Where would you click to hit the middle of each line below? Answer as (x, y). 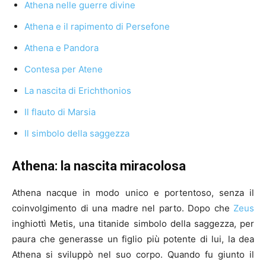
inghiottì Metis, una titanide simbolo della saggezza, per (133, 224)
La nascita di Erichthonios (78, 91)
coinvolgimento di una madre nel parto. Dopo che (123, 208)
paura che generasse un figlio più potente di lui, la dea (133, 239)
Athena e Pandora (61, 48)
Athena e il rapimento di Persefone (97, 27)
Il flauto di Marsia (60, 112)
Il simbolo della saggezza (77, 134)
